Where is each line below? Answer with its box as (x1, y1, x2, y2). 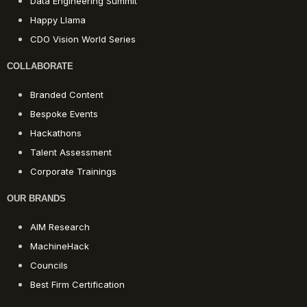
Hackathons (30, 127, 82, 139)
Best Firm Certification (30, 279, 125, 291)
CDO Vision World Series (30, 34, 136, 45)
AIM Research (30, 221, 90, 233)
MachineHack (30, 241, 90, 252)
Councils (30, 260, 69, 271)
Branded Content (30, 89, 104, 101)
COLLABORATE (7, 61, 73, 72)
